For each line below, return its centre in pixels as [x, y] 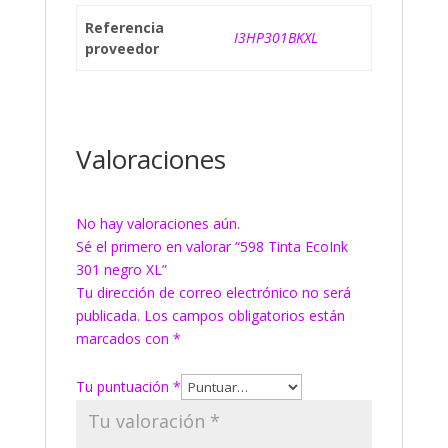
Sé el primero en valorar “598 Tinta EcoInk [211, 246]
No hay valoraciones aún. [157, 223]
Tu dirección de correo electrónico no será [213, 292]
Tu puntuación [124, 386]
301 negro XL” [121, 269]
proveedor [122, 48]
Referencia [124, 27]
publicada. [107, 315]
